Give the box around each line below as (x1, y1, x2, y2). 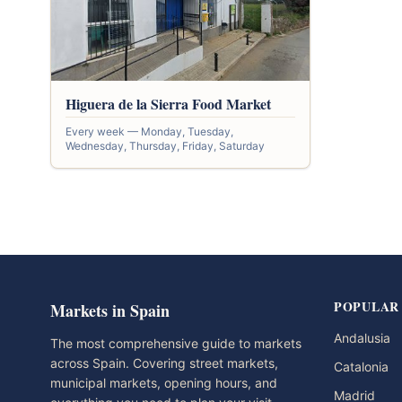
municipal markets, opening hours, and (50, 375, 277, 391)
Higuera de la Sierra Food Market (66, 93, 271, 115)
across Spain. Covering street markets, (50, 355, 278, 371)
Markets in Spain (50, 299, 170, 323)
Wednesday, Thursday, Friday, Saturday (66, 139, 265, 153)
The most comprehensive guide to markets (50, 336, 301, 352)
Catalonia (334, 359, 389, 375)
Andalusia (334, 330, 390, 346)
